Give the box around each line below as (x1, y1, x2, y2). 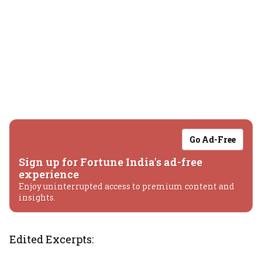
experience (19, 167, 79, 181)
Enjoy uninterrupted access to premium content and (19, 181, 235, 192)
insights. (19, 192, 56, 203)
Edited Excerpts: (9, 232, 94, 246)
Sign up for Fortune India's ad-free (19, 155, 202, 169)
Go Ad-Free (189, 134, 236, 145)
